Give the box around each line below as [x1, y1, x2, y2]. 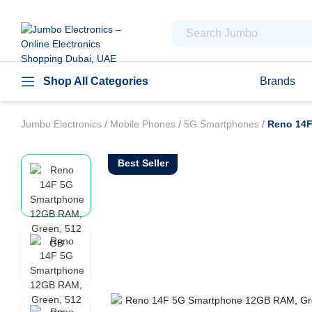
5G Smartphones [184, 118, 262, 130]
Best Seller [117, 157, 169, 169]
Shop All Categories [43, 75, 148, 87]
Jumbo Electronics [21, 118, 104, 130]
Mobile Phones [110, 118, 178, 130]
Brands [260, 75, 295, 87]
